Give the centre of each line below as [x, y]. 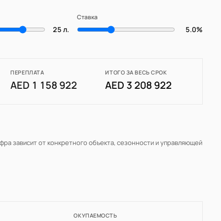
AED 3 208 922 [139, 85]
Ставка [88, 17]
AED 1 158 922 [44, 85]
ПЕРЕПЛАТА [27, 73]
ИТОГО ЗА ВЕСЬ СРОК [136, 73]
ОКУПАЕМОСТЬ [95, 216]
